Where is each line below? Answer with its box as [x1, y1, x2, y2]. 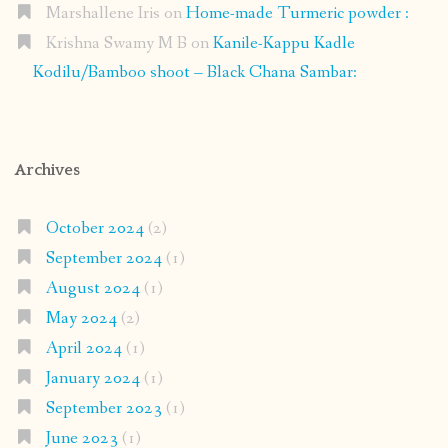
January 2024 [45, 366, 140, 390]
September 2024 [45, 246, 162, 270]
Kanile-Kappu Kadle [212, 31, 355, 55]
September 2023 [45, 396, 162, 420]
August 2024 [45, 276, 140, 300]
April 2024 [45, 336, 122, 360]
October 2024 [45, 216, 144, 240]
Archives [15, 160, 80, 179]
